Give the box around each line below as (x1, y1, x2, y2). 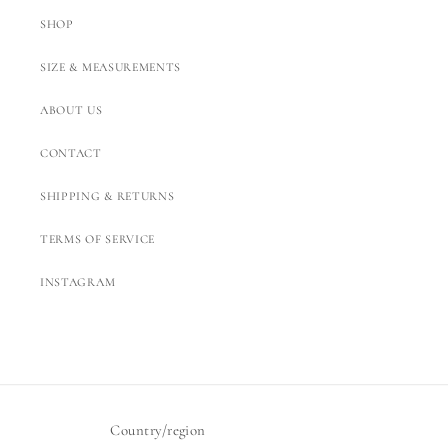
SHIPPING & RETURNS (40, 189, 175, 204)
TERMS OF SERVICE (40, 232, 156, 247)
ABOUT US (40, 103, 103, 118)
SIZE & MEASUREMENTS (40, 60, 182, 75)
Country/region (110, 420, 206, 439)
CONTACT (40, 146, 102, 161)
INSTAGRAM (40, 275, 116, 290)
